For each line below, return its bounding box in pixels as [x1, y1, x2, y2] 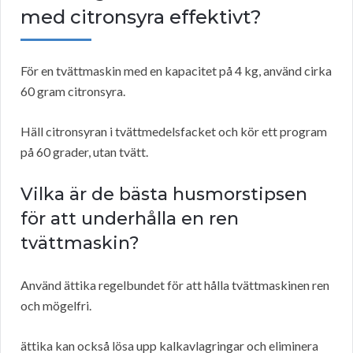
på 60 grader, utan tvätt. [20, 144, 148, 160]
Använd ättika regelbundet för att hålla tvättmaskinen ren [20, 277, 329, 293]
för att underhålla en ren [20, 208, 239, 230]
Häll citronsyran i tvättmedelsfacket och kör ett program [20, 124, 327, 139]
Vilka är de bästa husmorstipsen [20, 184, 307, 206]
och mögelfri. [20, 298, 91, 314]
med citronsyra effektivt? [20, 6, 262, 29]
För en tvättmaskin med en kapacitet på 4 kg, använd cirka [20, 63, 332, 79]
